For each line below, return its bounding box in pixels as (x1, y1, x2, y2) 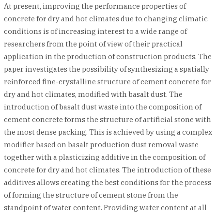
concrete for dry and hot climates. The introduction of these (4, 165, 211, 174)
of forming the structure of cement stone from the (4, 190, 178, 200)
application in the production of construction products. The (4, 52, 212, 61)
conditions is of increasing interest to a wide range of (4, 27, 187, 36)
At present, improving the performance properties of (4, 1, 186, 11)
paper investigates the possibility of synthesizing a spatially (4, 64, 209, 74)
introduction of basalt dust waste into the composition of (4, 102, 201, 111)
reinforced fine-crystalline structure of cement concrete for (4, 77, 211, 86)
